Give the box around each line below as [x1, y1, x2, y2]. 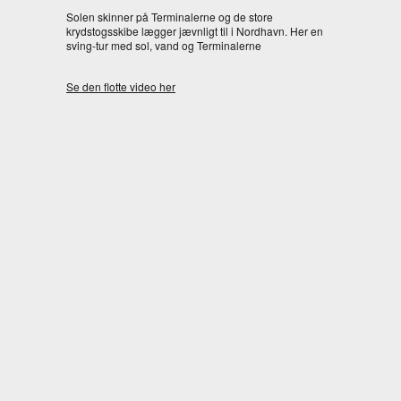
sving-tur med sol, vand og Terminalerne [66, 37, 261, 53]
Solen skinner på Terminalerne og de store [66, 8, 273, 24]
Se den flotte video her [66, 78, 175, 94]
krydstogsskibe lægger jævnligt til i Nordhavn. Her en [66, 22, 323, 38]
